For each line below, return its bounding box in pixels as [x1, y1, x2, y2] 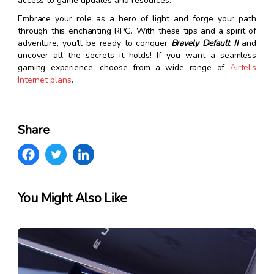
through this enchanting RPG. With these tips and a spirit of [17, 25, 257, 37]
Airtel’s [229, 62, 257, 74]
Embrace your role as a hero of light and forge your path [17, 13, 257, 25]
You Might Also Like [17, 190, 128, 207]
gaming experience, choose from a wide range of [17, 62, 230, 74]
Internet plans [17, 74, 72, 86]
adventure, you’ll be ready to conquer [17, 37, 171, 50]
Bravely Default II [171, 37, 239, 50]
